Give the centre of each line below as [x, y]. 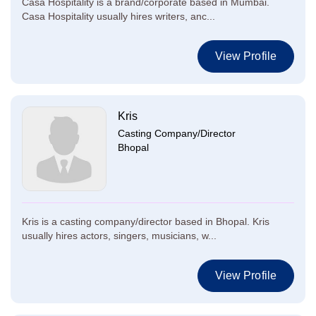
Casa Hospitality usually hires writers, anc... [119, 16]
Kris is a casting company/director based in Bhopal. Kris [146, 221]
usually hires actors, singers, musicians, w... [119, 236]
